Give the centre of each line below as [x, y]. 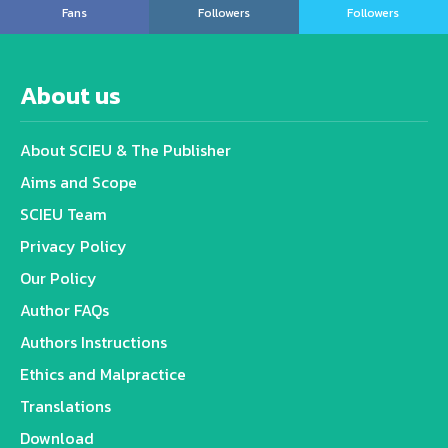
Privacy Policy [73, 245]
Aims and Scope [78, 181]
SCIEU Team [63, 213]
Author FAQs [64, 309]
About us [70, 95]
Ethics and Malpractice [103, 373]
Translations [65, 405]
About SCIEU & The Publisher [125, 149]
